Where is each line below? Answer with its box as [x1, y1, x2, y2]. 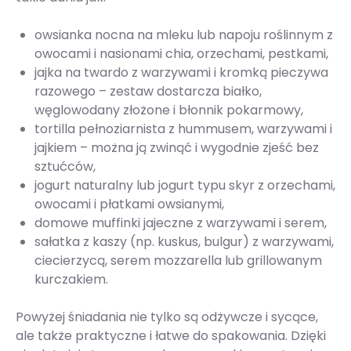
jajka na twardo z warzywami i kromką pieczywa [34, 63, 328, 82]
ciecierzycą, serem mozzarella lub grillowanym [34, 251, 322, 270]
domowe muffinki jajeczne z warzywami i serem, [34, 214, 327, 233]
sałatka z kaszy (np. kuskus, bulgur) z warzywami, [34, 233, 334, 251]
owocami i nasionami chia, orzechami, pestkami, [34, 45, 328, 63]
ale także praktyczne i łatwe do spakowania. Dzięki [16, 327, 326, 346]
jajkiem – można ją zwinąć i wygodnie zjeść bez [34, 139, 319, 157]
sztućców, [34, 157, 96, 176]
